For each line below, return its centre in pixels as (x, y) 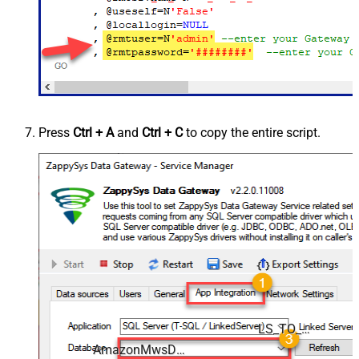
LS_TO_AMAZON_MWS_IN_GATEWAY (306, 329)
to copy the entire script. (252, 132)
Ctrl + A (93, 132)
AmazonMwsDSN (180, 349)
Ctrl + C (162, 132)
